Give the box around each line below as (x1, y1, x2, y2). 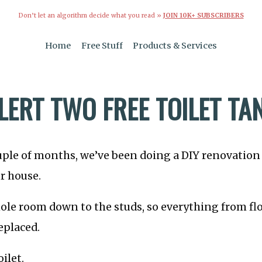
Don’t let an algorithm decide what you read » (18, 11, 163, 19)
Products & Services (133, 40, 218, 51)
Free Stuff (81, 40, 123, 51)
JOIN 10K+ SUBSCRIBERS (163, 11, 244, 19)
